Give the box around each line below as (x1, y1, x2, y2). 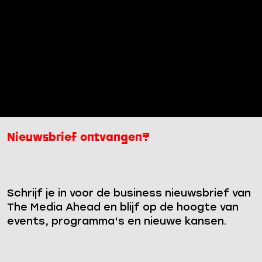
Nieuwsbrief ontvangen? (7, 132, 150, 143)
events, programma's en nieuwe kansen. (7, 216, 227, 227)
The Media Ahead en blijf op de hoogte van (7, 202, 239, 213)
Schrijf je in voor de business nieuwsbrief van (7, 188, 251, 199)
